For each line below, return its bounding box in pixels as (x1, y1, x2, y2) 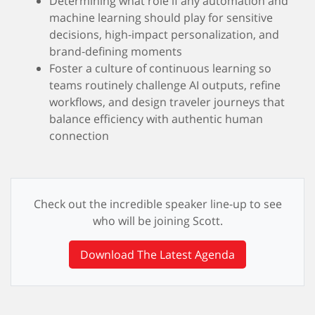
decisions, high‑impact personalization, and (49, 27, 279, 42)
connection (49, 128, 112, 143)
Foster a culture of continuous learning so (49, 60, 271, 76)
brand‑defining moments (49, 44, 182, 59)
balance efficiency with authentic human (49, 111, 263, 127)
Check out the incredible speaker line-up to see (33, 196, 282, 212)
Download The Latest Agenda (80, 247, 235, 262)
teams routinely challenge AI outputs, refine (49, 77, 281, 93)
